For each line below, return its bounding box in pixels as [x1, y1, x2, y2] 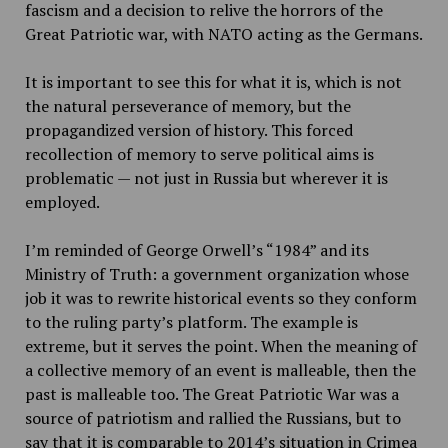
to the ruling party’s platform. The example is [24, 311, 358, 333]
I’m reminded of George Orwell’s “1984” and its [24, 239, 369, 261]
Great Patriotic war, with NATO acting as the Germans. [24, 23, 423, 45]
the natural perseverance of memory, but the [24, 95, 351, 117]
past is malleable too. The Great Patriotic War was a [24, 383, 399, 405]
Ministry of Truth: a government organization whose [24, 263, 409, 285]
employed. [24, 191, 100, 213]
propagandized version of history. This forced [24, 119, 353, 141]
